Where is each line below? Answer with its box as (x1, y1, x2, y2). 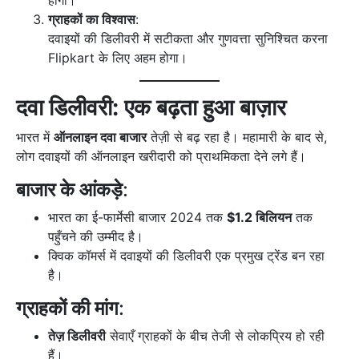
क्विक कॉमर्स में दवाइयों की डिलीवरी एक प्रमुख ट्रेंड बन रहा (48, 248, 325, 264)
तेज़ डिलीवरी (48, 328, 106, 345)
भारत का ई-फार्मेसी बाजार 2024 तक (48, 209, 227, 226)
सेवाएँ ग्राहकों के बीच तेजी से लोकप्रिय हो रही (106, 328, 325, 345)
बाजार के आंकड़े (16, 178, 123, 202)
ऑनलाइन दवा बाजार (54, 129, 147, 146)
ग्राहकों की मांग (16, 296, 119, 321)
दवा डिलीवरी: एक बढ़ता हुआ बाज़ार (16, 94, 286, 122)
